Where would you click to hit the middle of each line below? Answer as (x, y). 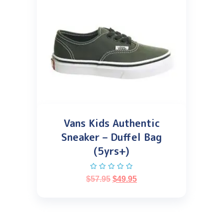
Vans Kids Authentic (111, 123)
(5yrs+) (111, 151)
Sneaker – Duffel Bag (111, 137)
